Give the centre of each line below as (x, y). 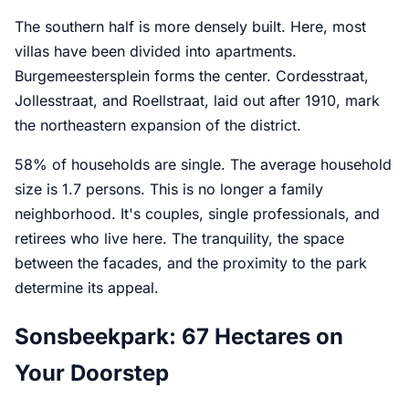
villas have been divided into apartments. (156, 51)
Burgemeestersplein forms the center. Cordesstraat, (192, 75)
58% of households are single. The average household (203, 164)
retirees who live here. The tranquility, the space (179, 238)
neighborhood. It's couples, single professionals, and (197, 213)
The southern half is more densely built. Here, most (190, 26)
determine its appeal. (87, 287)
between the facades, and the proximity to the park (191, 262)
